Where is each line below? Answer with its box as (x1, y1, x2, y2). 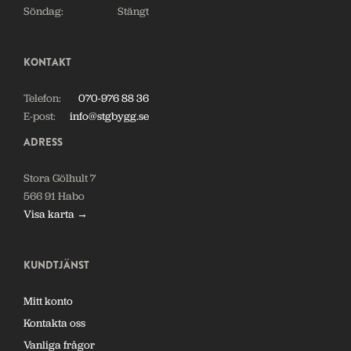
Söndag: (24, 4, 63, 19)
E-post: (24, 109, 56, 124)
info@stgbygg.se (70, 109, 149, 124)
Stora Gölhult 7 (24, 170, 96, 185)
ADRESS (24, 134, 63, 150)
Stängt (118, 4, 149, 19)
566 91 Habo (24, 188, 85, 203)
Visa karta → (24, 206, 88, 221)
